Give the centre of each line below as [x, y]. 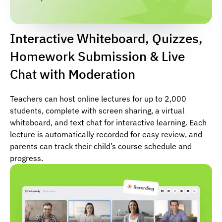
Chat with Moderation [73, 74]
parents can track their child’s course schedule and [101, 146]
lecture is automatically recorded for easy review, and [106, 134]
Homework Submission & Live [97, 56]
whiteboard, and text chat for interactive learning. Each [108, 122]
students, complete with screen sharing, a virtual [97, 111]
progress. [27, 158]
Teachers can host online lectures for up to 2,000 [98, 99]
